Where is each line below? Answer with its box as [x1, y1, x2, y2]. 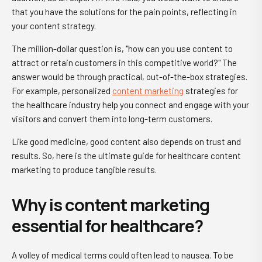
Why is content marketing [12, 193, 209, 216]
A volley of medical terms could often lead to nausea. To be [12, 250, 233, 260]
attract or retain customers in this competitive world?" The [12, 57, 237, 68]
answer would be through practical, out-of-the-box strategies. [12, 71, 247, 82]
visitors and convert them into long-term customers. [12, 113, 214, 124]
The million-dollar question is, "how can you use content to [12, 43, 233, 54]
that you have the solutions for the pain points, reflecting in [12, 6, 237, 17]
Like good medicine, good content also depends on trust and [12, 136, 241, 147]
